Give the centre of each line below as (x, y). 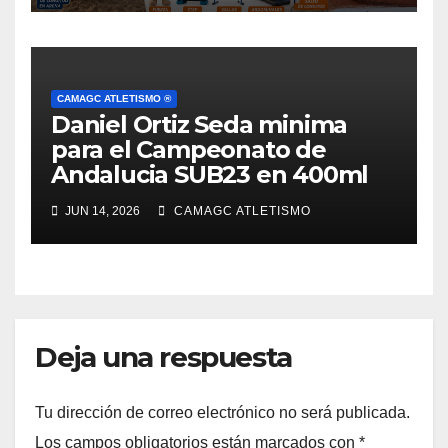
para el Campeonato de (188, 150)
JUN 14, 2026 (101, 211)
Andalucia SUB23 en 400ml (210, 175)
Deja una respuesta (163, 357)
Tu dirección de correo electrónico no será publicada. (222, 412)
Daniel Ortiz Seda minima (199, 125)
